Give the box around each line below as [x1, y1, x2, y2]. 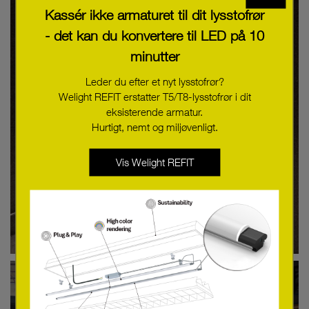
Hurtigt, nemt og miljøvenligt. [91, 120, 218, 133]
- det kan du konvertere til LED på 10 [45, 27, 264, 43]
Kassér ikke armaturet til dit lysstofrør [45, 6, 264, 23]
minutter [130, 48, 179, 64]
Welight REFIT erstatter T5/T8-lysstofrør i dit [58, 90, 251, 103]
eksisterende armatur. [106, 105, 203, 118]
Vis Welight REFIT [115, 155, 194, 168]
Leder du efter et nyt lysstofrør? [85, 74, 224, 88]
